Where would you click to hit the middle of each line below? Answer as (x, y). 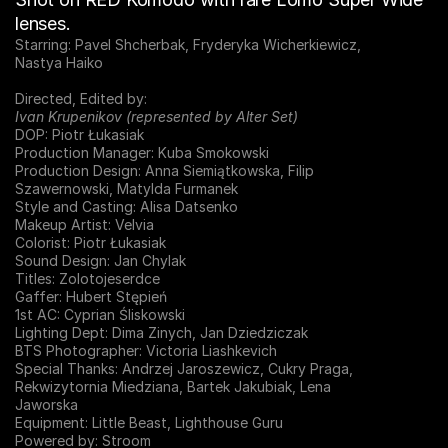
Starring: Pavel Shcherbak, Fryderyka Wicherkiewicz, (188, 44)
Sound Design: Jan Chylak (100, 260)
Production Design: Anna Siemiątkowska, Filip (164, 170)
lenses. (43, 23)
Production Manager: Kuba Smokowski (142, 152)
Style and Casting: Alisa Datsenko (126, 206)
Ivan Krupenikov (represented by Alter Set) (156, 116)
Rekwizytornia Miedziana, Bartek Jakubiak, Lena (173, 386)
